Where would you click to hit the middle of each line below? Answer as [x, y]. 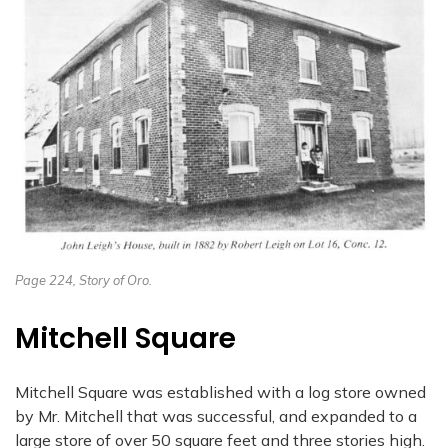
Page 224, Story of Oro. [83, 280]
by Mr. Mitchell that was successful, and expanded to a [216, 416]
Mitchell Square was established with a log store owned [220, 392]
